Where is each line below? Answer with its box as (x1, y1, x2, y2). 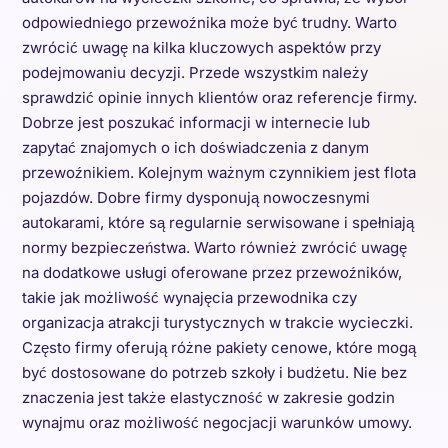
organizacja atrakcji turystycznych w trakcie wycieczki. (21, 313, 413, 332)
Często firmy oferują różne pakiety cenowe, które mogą (21, 338, 416, 357)
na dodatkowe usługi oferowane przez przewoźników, (21, 263, 402, 282)
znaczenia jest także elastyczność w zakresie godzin (21, 388, 395, 407)
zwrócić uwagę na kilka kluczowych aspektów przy (21, 38, 381, 57)
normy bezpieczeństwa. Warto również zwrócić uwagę (21, 238, 407, 257)
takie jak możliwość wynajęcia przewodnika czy (21, 288, 357, 307)
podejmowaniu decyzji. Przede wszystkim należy (21, 63, 368, 82)
